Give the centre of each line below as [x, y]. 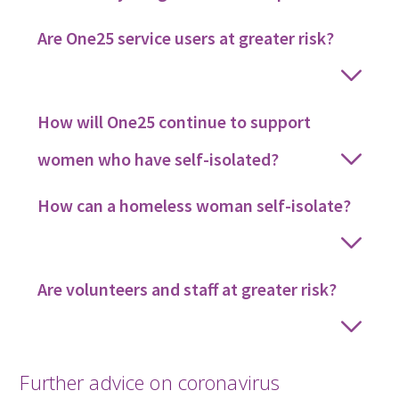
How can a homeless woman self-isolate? [195, 205]
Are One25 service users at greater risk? [186, 37]
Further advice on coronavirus [150, 382]
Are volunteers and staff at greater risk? [187, 289]
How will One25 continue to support [175, 121]
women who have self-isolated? [159, 159]
